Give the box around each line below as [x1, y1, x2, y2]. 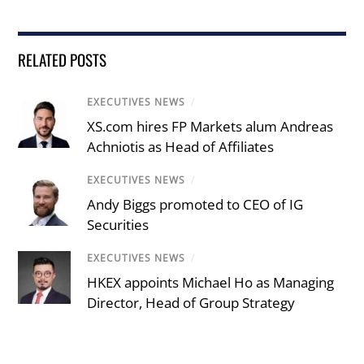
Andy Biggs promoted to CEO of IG [87, 195, 304, 214]
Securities [87, 215, 149, 235]
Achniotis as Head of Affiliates [87, 137, 275, 156]
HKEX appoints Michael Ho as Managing [87, 273, 335, 292]
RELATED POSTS [18, 47, 107, 71]
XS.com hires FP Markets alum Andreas [87, 117, 334, 136]
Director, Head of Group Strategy [87, 293, 296, 313]
